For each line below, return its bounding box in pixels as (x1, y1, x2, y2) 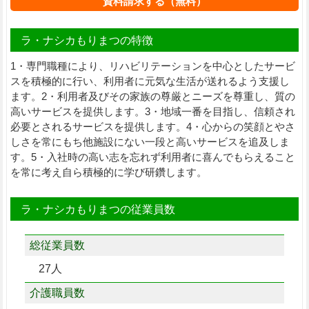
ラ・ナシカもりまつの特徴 (20, 34, 153, 46)
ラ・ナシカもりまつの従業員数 (20, 203, 175, 215)
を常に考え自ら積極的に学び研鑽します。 (10, 166, 207, 178)
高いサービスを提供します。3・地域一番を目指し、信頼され (10, 105, 295, 117)
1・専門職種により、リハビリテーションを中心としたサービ (10, 59, 295, 72)
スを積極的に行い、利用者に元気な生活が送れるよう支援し (10, 74, 290, 87)
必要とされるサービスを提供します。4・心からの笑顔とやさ (10, 120, 295, 132)
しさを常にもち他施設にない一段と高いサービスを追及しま (10, 135, 290, 148)
